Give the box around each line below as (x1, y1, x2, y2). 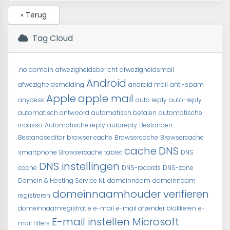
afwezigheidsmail (120, 65, 174, 74)
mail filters (18, 219, 50, 227)
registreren (18, 191, 50, 200)
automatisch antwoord (18, 108, 89, 117)
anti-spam (170, 80, 204, 89)
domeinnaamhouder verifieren (52, 187, 209, 201)
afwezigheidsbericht (55, 65, 118, 74)
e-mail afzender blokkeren (116, 204, 196, 213)
